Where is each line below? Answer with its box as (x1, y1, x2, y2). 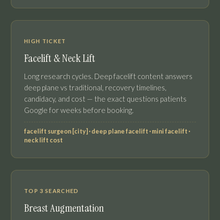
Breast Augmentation (24, 201, 104, 216)
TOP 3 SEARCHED (24, 188, 79, 194)
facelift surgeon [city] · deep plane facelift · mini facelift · (24, 128, 190, 136)
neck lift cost (24, 137, 63, 144)
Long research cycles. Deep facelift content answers (24, 72, 192, 81)
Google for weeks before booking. (24, 106, 134, 115)
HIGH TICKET (24, 38, 66, 45)
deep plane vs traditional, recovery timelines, (24, 83, 166, 92)
